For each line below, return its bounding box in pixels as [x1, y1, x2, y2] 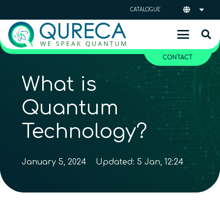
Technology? [22, 121, 147, 142]
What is [22, 74, 97, 95]
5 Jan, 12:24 [137, 158, 184, 166]
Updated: [96, 158, 137, 166]
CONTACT [163, 54, 193, 61]
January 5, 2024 [22, 158, 86, 166]
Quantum [22, 97, 118, 119]
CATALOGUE [130, 7, 161, 12]
